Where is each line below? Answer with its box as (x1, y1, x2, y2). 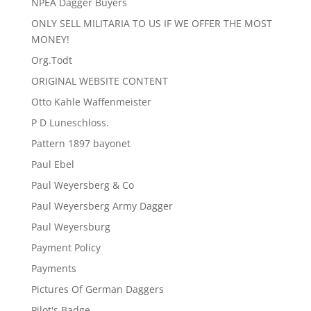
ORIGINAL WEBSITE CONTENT (31, 74, 168, 87)
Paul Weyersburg (31, 219, 110, 233)
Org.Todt (31, 53, 72, 67)
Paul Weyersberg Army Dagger (31, 199, 173, 212)
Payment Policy (31, 240, 101, 254)
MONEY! (31, 32, 69, 46)
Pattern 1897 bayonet (31, 136, 131, 150)
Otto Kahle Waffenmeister (31, 94, 151, 108)
